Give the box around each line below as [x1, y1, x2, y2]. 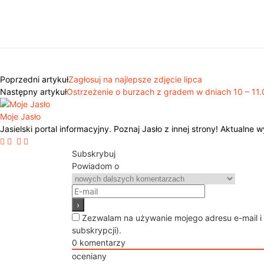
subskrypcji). [72, 225, 121, 235]
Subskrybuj [72, 148, 115, 159]
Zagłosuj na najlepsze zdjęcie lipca [68, 74, 202, 84]
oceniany [72, 250, 107, 261]
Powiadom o [72, 160, 119, 171]
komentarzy [77, 237, 126, 247]
